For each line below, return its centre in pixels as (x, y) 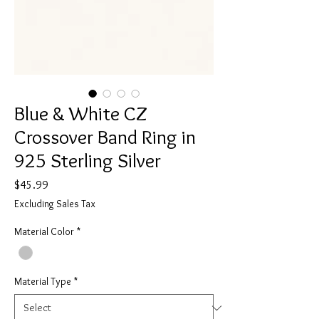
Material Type (43, 282)
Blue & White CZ (81, 113)
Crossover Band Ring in (105, 137)
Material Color (44, 231)
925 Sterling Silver (88, 160)
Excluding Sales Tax (55, 204)
